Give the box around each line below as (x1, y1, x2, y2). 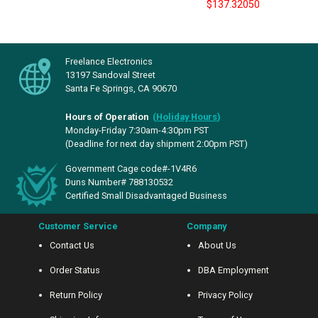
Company (187, 221, 226, 231)
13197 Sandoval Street (65, 70, 155, 80)
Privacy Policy (198, 290, 253, 300)
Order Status (50, 265, 100, 275)
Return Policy (50, 290, 102, 300)
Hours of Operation (65, 111, 153, 122)
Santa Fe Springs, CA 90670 (65, 83, 177, 94)
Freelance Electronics (65, 56, 153, 67)
